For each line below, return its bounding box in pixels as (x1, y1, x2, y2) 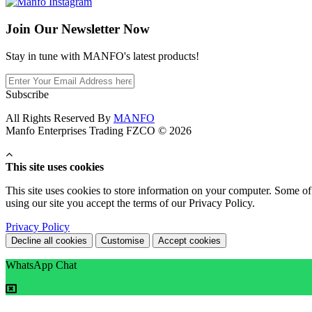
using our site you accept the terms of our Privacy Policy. (6, 196, 255, 209)
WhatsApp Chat (6, 258, 77, 271)
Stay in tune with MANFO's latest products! (6, 49, 199, 62)
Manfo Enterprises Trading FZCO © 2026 (6, 124, 192, 136)
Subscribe (6, 88, 49, 100)
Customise (101, 235, 144, 246)
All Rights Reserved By (6, 111, 114, 124)
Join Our (6, 21, 58, 36)
